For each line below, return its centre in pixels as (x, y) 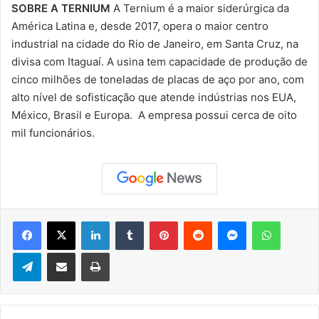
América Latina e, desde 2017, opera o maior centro (140, 26)
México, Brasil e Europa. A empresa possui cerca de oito (154, 115)
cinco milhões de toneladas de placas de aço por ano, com (158, 79)
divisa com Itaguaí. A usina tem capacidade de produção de (159, 61)
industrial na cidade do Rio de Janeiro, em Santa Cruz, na (155, 43)
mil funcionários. (53, 132)
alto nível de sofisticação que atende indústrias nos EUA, (154, 97)
